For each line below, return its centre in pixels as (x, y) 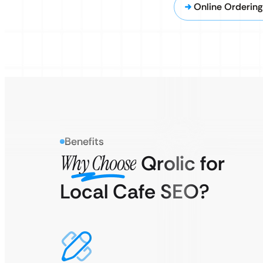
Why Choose (98, 163)
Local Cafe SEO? (135, 192)
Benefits (84, 141)
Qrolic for (181, 163)
